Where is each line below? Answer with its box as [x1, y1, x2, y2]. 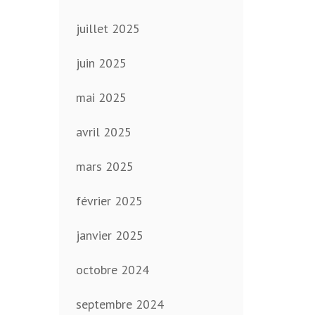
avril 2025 [75, 124, 131, 141]
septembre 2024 [75, 296, 164, 313]
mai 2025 [75, 89, 127, 106]
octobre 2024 [75, 262, 149, 278]
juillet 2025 [75, 20, 140, 37]
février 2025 [75, 193, 143, 210]
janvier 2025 [75, 227, 143, 244]
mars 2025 [75, 158, 134, 175]
